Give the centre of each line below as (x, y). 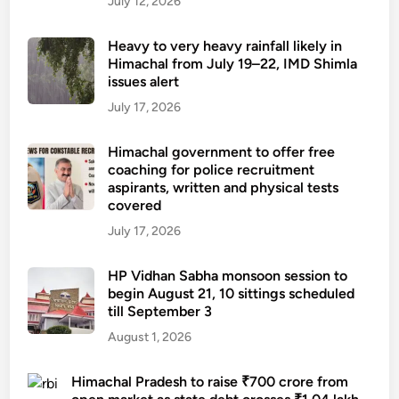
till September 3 (160, 311)
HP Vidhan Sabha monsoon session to (228, 275)
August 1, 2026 (150, 337)
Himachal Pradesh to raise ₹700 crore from (210, 381)
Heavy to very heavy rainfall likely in (225, 45)
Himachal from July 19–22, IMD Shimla (233, 63)
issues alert (144, 81)
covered (135, 205)
